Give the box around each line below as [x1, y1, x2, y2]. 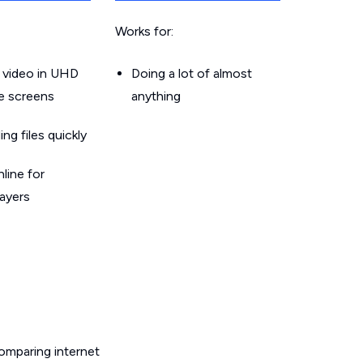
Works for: [115, 23, 173, 39]
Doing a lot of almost [131, 66, 252, 81]
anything [131, 88, 181, 104]
